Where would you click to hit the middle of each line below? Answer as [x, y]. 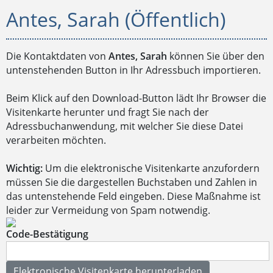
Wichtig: [24, 168]
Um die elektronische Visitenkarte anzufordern [151, 168]
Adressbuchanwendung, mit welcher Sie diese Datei [125, 126]
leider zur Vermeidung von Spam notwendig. [108, 210]
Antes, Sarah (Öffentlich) [116, 19]
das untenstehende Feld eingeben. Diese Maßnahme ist [133, 196]
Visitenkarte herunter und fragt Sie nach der [108, 112]
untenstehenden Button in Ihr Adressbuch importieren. [133, 70]
